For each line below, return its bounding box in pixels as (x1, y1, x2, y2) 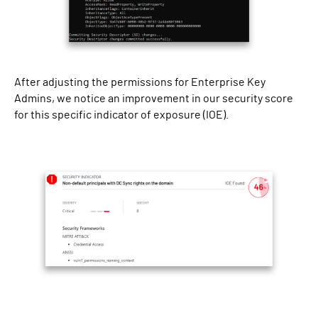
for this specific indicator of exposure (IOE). (14, 109, 229, 121)
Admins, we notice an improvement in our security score (14, 92, 293, 104)
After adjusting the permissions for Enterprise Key (14, 76, 265, 88)
